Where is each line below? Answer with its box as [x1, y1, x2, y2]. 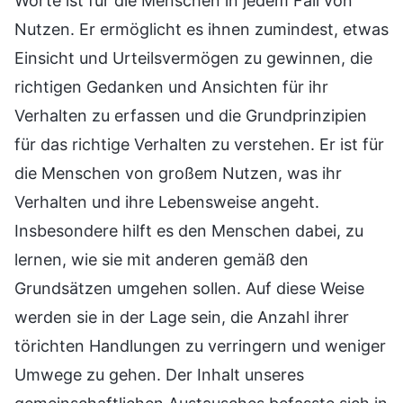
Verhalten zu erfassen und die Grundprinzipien [14, 106, 367, 126]
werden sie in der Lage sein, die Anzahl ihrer [14, 308, 349, 327]
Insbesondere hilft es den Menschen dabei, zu [14, 221, 363, 241]
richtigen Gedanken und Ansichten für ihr [14, 77, 328, 97]
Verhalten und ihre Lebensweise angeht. [14, 193, 319, 212]
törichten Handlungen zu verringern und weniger [14, 336, 386, 356]
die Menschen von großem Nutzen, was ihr [14, 164, 342, 184]
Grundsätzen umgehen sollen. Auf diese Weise [14, 279, 364, 299]
